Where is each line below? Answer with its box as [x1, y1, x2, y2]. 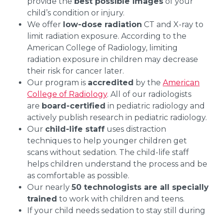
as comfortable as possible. [27, 170, 129, 180]
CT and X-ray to [144, 19, 203, 29]
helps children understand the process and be [27, 159, 207, 169]
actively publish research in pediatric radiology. [27, 112, 209, 122]
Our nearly [27, 182, 70, 192]
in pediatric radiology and [108, 101, 205, 110]
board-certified [42, 101, 106, 110]
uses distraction [107, 124, 166, 134]
